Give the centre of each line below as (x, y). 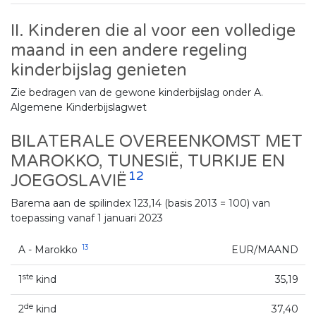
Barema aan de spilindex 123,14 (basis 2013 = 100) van (140, 203)
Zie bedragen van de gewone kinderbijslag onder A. (137, 92)
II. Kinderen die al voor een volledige (153, 30)
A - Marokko (49, 249)
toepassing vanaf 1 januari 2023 (87, 218)
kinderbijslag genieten (99, 70)
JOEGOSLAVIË (69, 181)
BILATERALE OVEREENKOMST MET (157, 141)
